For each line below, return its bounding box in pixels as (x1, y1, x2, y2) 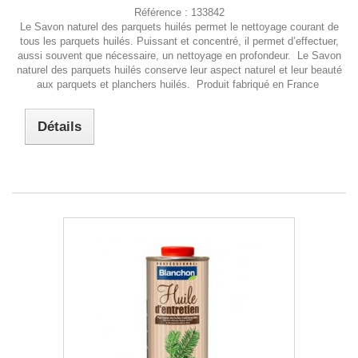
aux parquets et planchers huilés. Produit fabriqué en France (36, 78, 322, 90)
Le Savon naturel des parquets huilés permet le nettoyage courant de (19, 20, 339, 33)
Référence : (133, 6, 191, 18)
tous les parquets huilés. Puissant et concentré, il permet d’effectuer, (19, 34, 339, 47)
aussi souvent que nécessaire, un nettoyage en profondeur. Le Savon (17, 49, 341, 62)
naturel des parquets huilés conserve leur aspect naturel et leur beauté (16, 63, 342, 76)
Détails (38, 118, 82, 134)
